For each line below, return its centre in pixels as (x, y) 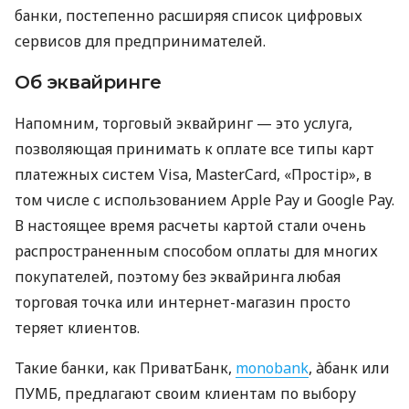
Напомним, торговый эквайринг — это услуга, (184, 124)
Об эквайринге (88, 83)
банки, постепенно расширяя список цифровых (189, 16)
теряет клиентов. (77, 328)
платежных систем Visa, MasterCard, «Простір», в (193, 175)
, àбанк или (349, 368)
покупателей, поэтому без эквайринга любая (178, 277)
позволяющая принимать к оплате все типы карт (194, 149)
